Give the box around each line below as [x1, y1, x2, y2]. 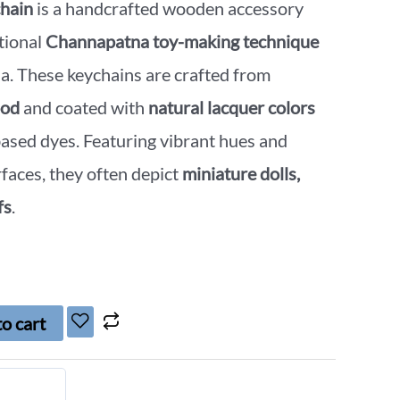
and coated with [20, 96, 148, 119]
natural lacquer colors [148, 96, 315, 119]
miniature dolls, [182, 162, 300, 185]
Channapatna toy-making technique [46, 30, 319, 53]
